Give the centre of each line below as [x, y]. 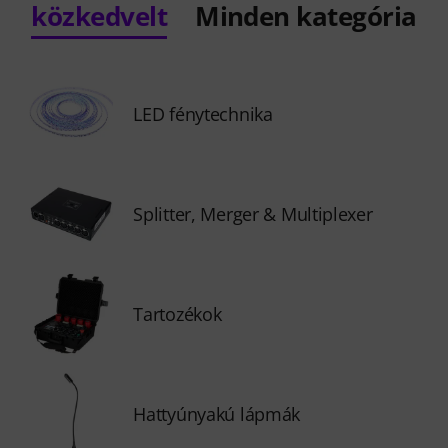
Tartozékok [177, 314]
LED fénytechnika [203, 114]
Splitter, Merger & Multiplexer [253, 214]
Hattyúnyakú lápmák [217, 414]
